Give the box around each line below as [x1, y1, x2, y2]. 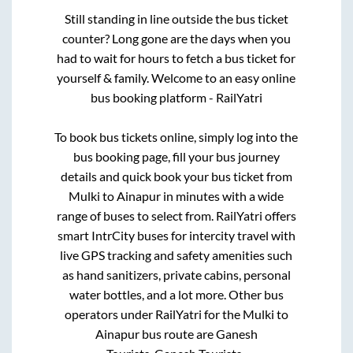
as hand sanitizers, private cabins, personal [61, 266, 291, 282]
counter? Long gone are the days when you [61, 30, 291, 46]
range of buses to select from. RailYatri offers [56, 207, 296, 223]
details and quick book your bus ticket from [60, 168, 292, 184]
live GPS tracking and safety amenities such [60, 247, 293, 262]
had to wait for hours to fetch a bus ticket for [57, 50, 296, 65]
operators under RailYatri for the [64, 306, 243, 321]
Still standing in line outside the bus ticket [64, 10, 288, 26]
